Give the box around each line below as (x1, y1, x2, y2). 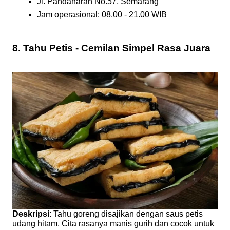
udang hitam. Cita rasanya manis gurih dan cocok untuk (12, 219, 214, 228)
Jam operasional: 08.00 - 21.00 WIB (37, 10, 167, 19)
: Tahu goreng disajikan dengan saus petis (49, 209, 203, 219)
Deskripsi (12, 209, 49, 219)
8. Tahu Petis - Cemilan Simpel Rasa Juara (12, 42, 210, 53)
